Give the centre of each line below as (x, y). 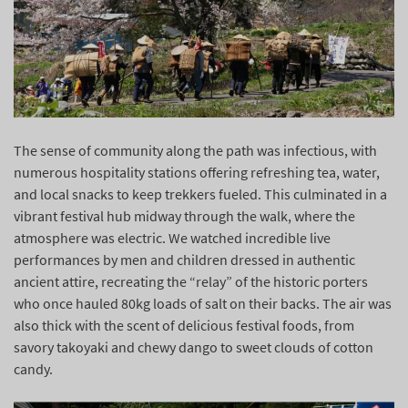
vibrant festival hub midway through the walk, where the (184, 216)
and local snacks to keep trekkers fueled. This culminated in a (200, 194)
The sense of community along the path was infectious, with (195, 151)
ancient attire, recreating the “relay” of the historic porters (191, 282)
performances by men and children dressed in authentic (184, 260)
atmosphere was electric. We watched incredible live (172, 238)
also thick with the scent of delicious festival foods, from (184, 326)
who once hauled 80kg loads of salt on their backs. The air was (203, 304)
